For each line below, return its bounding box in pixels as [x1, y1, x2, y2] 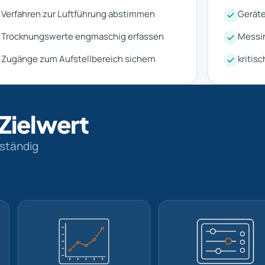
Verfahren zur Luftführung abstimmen [1, 7, 156, 20]
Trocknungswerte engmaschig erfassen [1, 30, 164, 43]
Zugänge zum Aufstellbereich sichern [1, 52, 156, 65]
